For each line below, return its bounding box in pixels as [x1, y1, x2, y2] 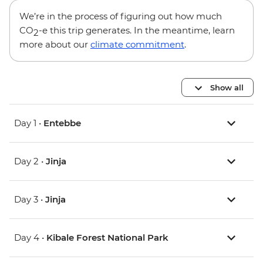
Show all [210, 82, 244, 92]
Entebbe [43, 117, 81, 129]
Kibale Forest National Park [46, 232, 168, 244]
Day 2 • [14, 156, 46, 167]
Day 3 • [14, 194, 45, 205]
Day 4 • [14, 232, 46, 244]
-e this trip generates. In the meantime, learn [39, 25, 235, 36]
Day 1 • [14, 117, 43, 129]
